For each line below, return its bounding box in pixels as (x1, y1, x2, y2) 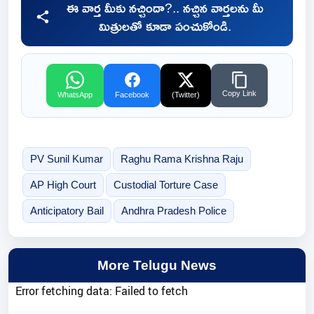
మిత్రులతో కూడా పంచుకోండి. (98, 13, 231, 39)
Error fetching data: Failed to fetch (15, 283, 188, 299)
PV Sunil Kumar (29, 153, 103, 165)
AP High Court (29, 179, 96, 191)
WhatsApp (57, 90, 93, 100)
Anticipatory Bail (29, 205, 104, 217)
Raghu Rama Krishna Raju (120, 153, 243, 165)
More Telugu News (97, 258, 217, 273)
